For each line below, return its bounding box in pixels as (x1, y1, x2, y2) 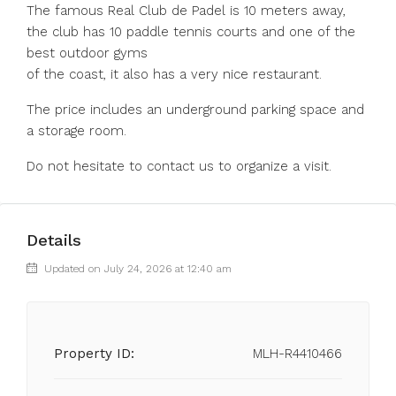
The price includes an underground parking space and (27, 102, 364, 118)
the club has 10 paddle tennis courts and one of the (27, 24, 355, 40)
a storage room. (27, 123, 126, 139)
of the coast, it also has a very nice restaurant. (27, 66, 322, 82)
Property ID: (54, 346, 134, 362)
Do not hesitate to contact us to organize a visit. (27, 158, 331, 174)
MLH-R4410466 (253, 346, 342, 362)
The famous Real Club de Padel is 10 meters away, (27, 3, 346, 19)
